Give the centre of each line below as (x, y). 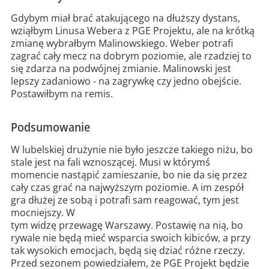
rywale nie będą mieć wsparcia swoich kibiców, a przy (130, 238)
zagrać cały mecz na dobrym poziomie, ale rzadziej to (131, 56)
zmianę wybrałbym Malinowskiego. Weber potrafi (122, 44)
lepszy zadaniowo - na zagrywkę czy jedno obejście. (126, 81)
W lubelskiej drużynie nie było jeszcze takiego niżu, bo (131, 150)
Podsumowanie (50, 127)
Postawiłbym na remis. (63, 94)
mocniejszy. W (43, 213)
